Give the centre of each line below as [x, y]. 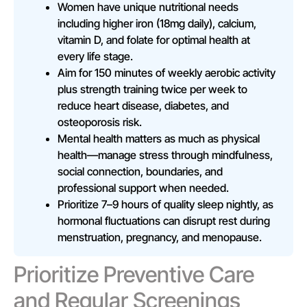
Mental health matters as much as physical [159, 138]
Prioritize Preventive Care [134, 274]
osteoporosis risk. [100, 122]
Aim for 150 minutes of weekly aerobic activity [167, 72]
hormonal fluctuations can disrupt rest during [164, 220]
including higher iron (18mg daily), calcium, [157, 23]
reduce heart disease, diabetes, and [143, 105]
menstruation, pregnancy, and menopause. [160, 237]
